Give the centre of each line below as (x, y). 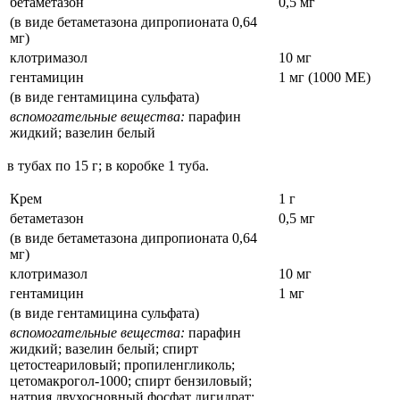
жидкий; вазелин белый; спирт (104, 349)
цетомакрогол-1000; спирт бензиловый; (131, 381)
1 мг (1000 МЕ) (325, 78)
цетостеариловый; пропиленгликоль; (122, 365)
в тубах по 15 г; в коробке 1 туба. (108, 166)
